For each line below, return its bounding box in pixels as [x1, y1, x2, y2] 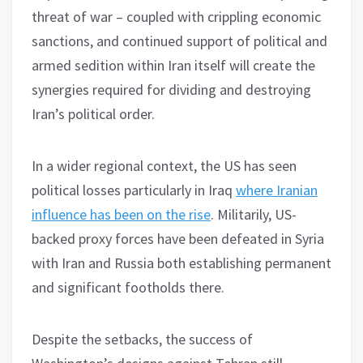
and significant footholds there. [32, 277, 224, 297]
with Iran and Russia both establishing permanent [32, 253, 331, 272]
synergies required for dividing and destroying [32, 79, 311, 99]
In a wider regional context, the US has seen [32, 156, 297, 175]
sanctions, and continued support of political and [32, 31, 327, 50]
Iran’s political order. [32, 104, 155, 123]
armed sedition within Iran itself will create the [32, 55, 315, 75]
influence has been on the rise [32, 204, 211, 224]
